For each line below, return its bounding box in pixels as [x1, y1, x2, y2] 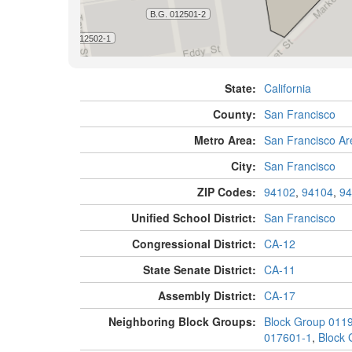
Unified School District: [130, 210, 256, 226]
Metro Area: [193, 132, 256, 148]
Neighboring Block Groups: [108, 313, 256, 330]
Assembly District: [157, 288, 256, 304]
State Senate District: [142, 262, 256, 278]
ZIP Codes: [196, 184, 256, 200]
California [263, 80, 311, 97]
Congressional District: [131, 236, 256, 252]
